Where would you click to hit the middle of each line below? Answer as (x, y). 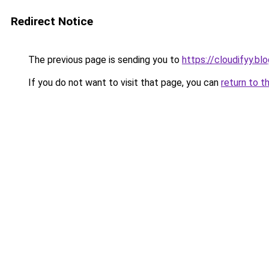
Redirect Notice (52, 21)
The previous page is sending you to (104, 60)
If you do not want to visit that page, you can (123, 83)
